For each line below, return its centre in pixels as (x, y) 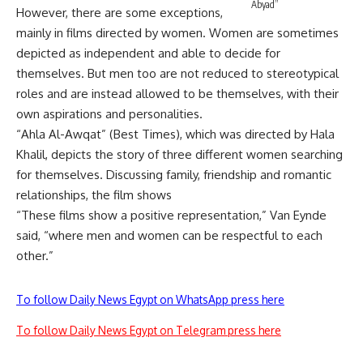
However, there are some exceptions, (120, 12)
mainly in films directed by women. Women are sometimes (177, 32)
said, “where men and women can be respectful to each (169, 235)
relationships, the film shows (94, 194)
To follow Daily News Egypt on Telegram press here (149, 330)
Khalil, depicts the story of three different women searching (179, 154)
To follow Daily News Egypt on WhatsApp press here (150, 299)
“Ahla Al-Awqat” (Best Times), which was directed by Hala (175, 134)
